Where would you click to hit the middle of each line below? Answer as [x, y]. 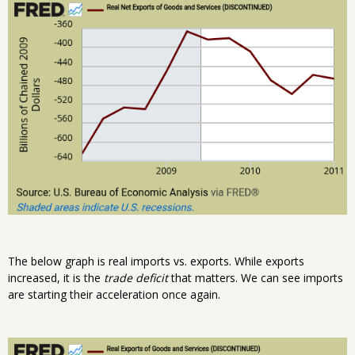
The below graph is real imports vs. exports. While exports [156, 261]
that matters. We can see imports [256, 278]
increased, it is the [56, 278]
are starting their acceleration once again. [114, 295]
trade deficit [136, 278]
